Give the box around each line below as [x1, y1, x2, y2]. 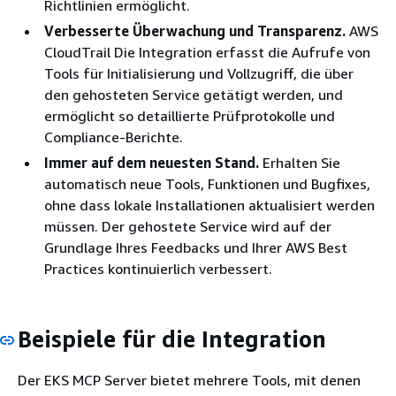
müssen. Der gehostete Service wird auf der [44, 217, 331, 235]
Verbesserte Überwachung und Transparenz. [44, 21, 346, 40]
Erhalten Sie [259, 153, 340, 171]
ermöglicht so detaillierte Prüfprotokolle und [44, 106, 335, 125]
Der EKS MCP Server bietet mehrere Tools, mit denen [18, 371, 361, 389]
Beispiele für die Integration [18, 324, 326, 353]
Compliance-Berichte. [44, 127, 183, 146]
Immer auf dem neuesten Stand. [44, 153, 259, 171]
